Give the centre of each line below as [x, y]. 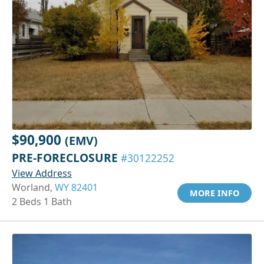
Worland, [33, 187]
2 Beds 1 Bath [42, 201]
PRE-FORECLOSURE [66, 157]
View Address [42, 173]
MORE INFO [214, 193]
